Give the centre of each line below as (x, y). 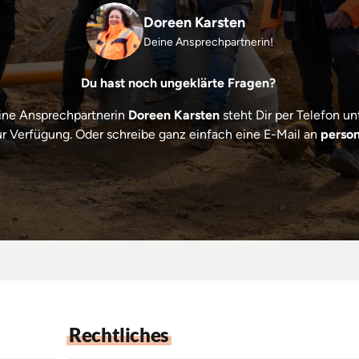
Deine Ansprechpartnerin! (208, 42)
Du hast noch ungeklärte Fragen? (179, 83)
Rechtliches (119, 335)
